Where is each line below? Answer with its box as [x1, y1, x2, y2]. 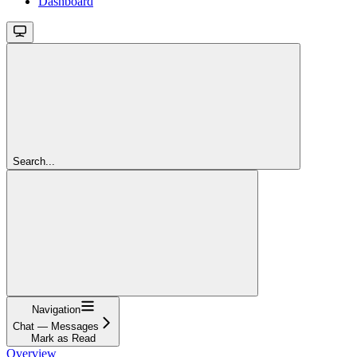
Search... [13, 155, 55, 167]
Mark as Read [30, 331, 96, 344]
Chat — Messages [13, 320, 99, 332]
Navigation [31, 303, 80, 316]
